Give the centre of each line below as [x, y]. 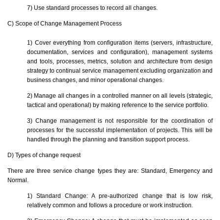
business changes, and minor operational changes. [95, 80]
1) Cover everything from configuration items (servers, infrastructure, [120, 42]
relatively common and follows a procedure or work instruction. [110, 205]
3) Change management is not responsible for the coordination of [120, 121]
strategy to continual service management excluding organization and [120, 70]
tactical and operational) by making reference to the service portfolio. [118, 105]
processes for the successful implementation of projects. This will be [120, 130]
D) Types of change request [44, 155]
